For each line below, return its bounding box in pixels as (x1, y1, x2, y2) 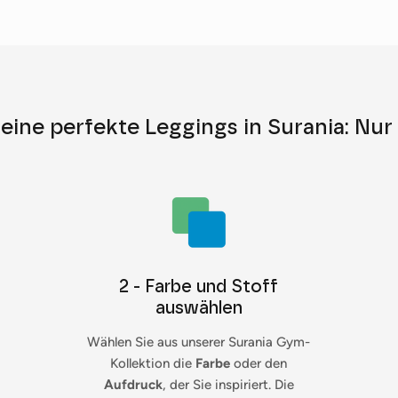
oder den (230, 355, 288, 372)
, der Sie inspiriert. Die (162, 377, 294, 394)
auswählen (155, 297, 243, 319)
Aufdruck (103, 377, 163, 394)
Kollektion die (110, 355, 196, 372)
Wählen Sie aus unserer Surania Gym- (87, 334, 311, 351)
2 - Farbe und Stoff (119, 275, 279, 298)
